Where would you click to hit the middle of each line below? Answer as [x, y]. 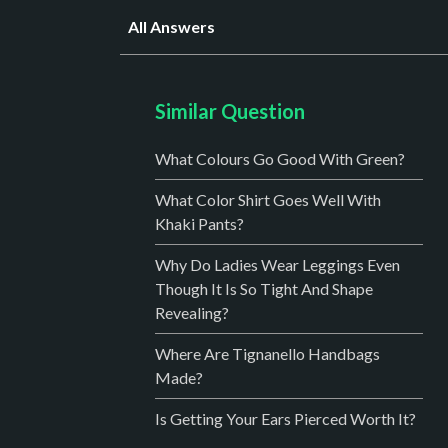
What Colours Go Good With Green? [279, 158]
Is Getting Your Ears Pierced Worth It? [285, 418]
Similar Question [229, 110]
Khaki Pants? [199, 223]
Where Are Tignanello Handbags [267, 353]
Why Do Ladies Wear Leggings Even [277, 264]
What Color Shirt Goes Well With [267, 199]
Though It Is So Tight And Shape [263, 288]
